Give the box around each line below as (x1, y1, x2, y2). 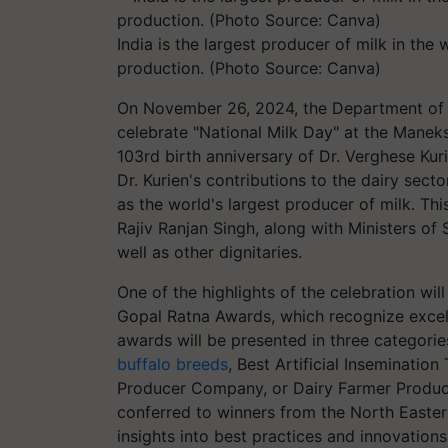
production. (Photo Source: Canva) (117, 58, 381, 78)
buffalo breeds (117, 354, 228, 374)
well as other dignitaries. (117, 242, 302, 262)
